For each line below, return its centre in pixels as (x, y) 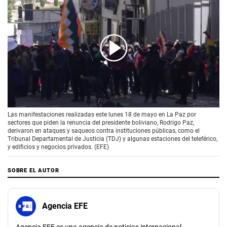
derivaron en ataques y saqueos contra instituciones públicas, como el (104, 130)
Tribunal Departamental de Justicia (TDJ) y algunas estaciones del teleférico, (112, 139)
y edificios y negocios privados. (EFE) (58, 147)
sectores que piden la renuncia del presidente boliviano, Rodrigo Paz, (101, 122)
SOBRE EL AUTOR (33, 170)
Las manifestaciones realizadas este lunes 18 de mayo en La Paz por (102, 114)
